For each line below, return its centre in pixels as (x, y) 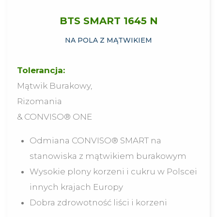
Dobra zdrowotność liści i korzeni (98, 203)
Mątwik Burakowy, (54, 86)
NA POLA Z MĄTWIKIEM (108, 40)
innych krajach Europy (76, 187)
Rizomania (39, 101)
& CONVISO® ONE (54, 117)
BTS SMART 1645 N (108, 21)
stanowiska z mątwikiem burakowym (108, 156)
